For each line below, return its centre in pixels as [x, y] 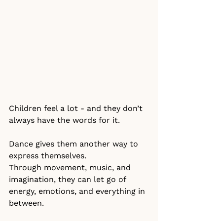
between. [26, 203]
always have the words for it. [64, 120]
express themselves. [48, 156]
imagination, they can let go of [69, 180]
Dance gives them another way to [75, 144]
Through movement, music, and [71, 168]
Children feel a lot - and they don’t [77, 109]
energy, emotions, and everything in [78, 191]
